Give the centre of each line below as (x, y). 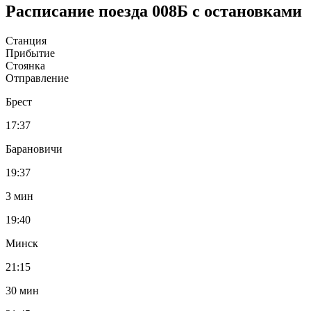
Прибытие (30, 53)
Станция (26, 40)
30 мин (22, 290)
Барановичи (34, 149)
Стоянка (25, 65)
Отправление (37, 78)
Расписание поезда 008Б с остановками (154, 11)
